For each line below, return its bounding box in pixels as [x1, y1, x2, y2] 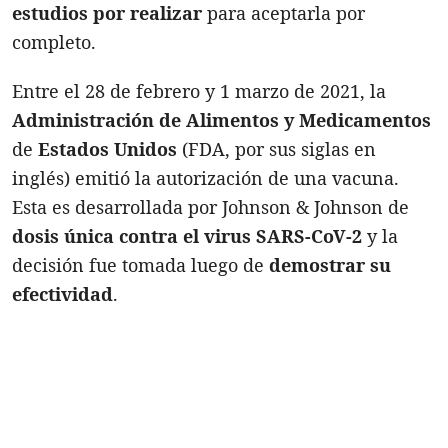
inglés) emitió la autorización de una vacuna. [12, 165, 399, 190]
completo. [12, 29, 96, 54]
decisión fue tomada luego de [12, 252, 269, 277]
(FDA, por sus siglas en [177, 136, 376, 161]
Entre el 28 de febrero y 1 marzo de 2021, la [12, 78, 386, 103]
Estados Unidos [38, 136, 177, 161]
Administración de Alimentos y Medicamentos [12, 107, 431, 132]
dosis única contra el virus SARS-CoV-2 [12, 223, 362, 248]
